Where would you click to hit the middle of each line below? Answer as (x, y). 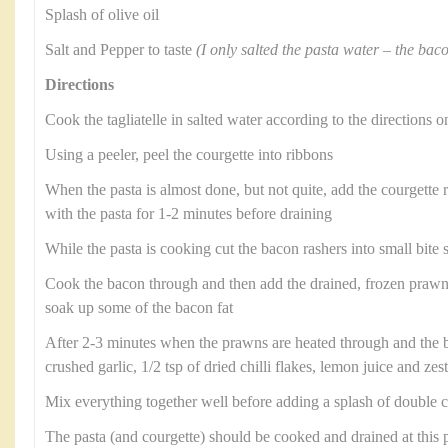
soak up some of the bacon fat (139, 308)
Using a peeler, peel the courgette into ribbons (189, 155)
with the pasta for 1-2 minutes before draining (188, 214)
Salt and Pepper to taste (120, 50)
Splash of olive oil (102, 15)
